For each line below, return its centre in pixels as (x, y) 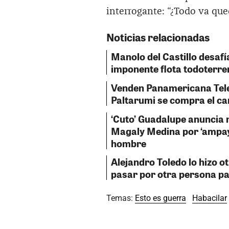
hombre (129, 143)
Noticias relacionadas (158, 37)
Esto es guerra (161, 198)
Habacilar (210, 198)
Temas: (121, 198)
